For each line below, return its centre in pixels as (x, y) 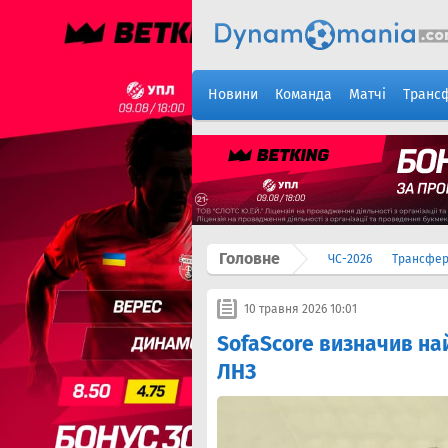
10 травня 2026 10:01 (300, 309)
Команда (303, 94)
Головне (249, 258)
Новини (233, 94)
